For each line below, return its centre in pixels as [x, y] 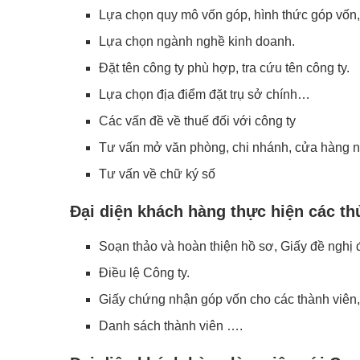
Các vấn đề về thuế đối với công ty [197, 121]
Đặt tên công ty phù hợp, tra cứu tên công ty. [224, 67]
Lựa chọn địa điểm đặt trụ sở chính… [205, 94]
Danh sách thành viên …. [171, 325]
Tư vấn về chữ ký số [157, 174]
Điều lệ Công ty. [144, 272]
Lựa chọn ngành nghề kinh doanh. [197, 41]
